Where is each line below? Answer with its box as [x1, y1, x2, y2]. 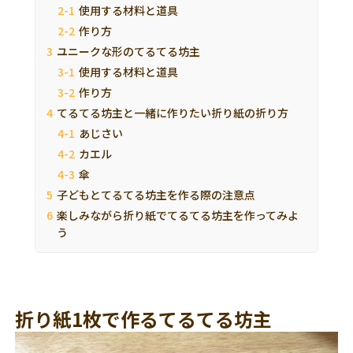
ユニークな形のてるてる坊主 [57, 43, 200, 59]
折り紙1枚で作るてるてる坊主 [15, 304, 273, 333]
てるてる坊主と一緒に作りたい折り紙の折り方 [57, 104, 288, 121]
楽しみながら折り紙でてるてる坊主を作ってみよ [57, 206, 299, 223]
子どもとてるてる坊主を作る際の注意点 [57, 186, 255, 203]
